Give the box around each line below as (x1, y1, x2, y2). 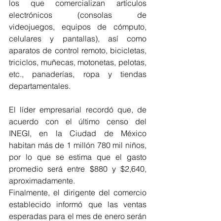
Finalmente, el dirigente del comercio (9, 187, 147, 197)
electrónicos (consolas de (9, 10, 147, 20)
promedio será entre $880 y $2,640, (9, 164, 147, 174)
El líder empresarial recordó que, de (9, 105, 147, 114)
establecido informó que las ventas (9, 199, 147, 209)
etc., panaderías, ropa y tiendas (9, 69, 147, 79)
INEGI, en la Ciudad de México (9, 128, 147, 138)
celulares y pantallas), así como (9, 34, 147, 43)
